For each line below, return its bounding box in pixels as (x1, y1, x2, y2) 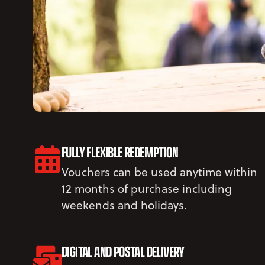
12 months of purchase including (62, 180, 232, 196)
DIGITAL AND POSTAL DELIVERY (62, 240, 185, 261)
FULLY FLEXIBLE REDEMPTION (62, 141, 178, 162)
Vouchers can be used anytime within (62, 163, 257, 180)
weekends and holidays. (62, 196, 187, 213)
